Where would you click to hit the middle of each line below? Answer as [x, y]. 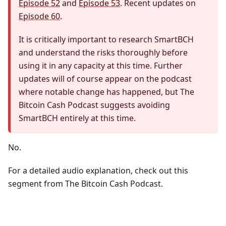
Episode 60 [39, 16]
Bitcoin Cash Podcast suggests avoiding [94, 105]
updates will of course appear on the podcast [105, 79]
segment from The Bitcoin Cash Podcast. [86, 184]
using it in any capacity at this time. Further [101, 66]
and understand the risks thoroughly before [103, 53]
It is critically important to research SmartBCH [106, 40]
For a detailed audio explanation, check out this [98, 171]
